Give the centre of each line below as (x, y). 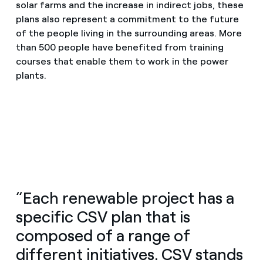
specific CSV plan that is (103, 217)
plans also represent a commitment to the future (127, 19)
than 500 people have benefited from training (119, 47)
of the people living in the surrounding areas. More (129, 33)
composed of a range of (103, 235)
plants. (31, 75)
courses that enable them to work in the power (122, 61)
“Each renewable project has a (125, 198)
